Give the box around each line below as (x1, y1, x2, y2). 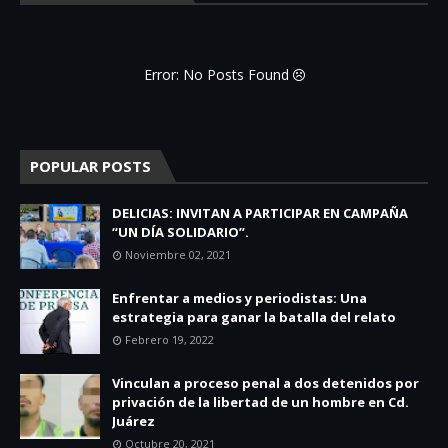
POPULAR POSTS (30, 155, 151, 176)
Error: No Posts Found (143, 64, 293, 84)
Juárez (112, 411, 155, 430)
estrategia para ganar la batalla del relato (112, 307, 396, 326)
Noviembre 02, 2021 (125, 246, 231, 262)
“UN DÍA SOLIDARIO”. (112, 222, 249, 241)
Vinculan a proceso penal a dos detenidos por (112, 373, 419, 392)
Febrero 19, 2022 (125, 331, 214, 347)
